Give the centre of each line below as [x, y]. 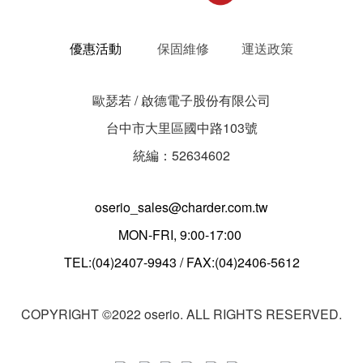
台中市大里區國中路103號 [181, 127]
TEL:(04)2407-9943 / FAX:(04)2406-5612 [181, 262]
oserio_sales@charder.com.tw [181, 207]
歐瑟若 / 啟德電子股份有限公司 [181, 100]
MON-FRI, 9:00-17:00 [181, 234]
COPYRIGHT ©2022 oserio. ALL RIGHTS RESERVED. [181, 314]
